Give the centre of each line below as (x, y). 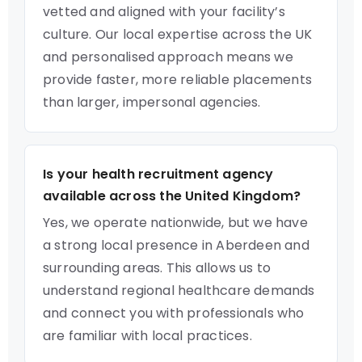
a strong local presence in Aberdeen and (176, 245)
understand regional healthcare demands (179, 290)
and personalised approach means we (168, 57)
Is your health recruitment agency (158, 174)
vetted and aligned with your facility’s (164, 12)
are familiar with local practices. (147, 336)
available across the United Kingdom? (172, 196)
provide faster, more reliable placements (178, 80)
